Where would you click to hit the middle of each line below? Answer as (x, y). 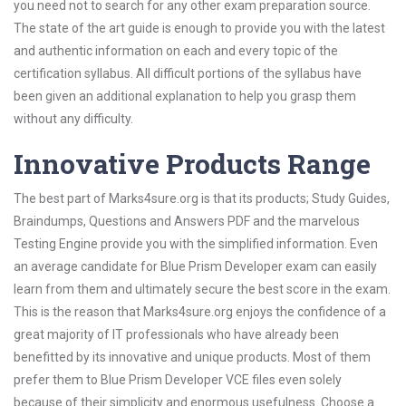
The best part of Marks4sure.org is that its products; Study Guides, (202, 198)
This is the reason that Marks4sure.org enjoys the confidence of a (200, 312)
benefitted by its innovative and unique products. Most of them (192, 357)
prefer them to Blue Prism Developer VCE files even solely (178, 380)
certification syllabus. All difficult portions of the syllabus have (188, 73)
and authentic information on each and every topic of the (176, 51)
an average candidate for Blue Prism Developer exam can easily (195, 266)
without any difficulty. (73, 119)
